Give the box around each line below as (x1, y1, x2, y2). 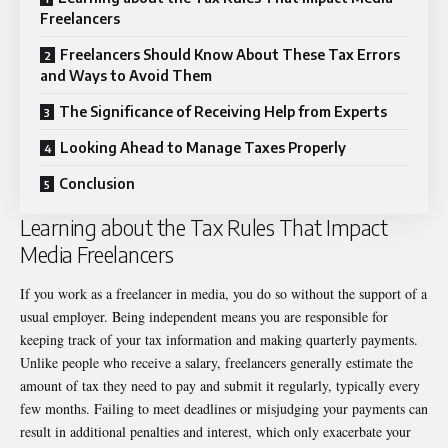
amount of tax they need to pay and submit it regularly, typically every (20, 376, 420, 396)
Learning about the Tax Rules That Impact (20, 213, 387, 241)
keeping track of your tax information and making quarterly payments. (20, 330, 418, 350)
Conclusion (59, 174, 135, 192)
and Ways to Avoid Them (40, 66, 212, 84)
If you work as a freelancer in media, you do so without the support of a (20, 284, 427, 304)
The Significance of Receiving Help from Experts (59, 102, 387, 120)
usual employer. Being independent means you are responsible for (20, 307, 388, 327)
